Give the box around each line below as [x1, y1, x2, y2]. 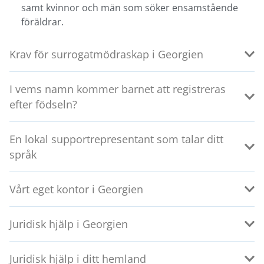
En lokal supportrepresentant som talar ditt [9, 132, 223, 147]
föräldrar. [21, 15, 64, 29]
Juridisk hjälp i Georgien [9, 217, 128, 232]
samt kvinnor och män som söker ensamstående [21, 1, 238, 15]
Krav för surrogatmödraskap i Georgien [9, 47, 203, 62]
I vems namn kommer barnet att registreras [9, 82, 226, 97]
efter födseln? [9, 97, 77, 112]
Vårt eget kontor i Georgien [9, 182, 143, 197]
